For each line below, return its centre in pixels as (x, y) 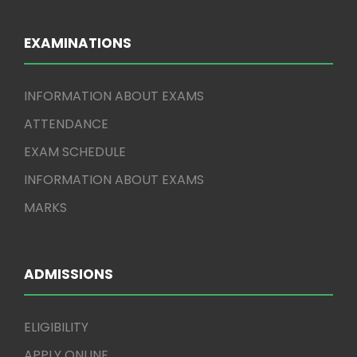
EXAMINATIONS (78, 43)
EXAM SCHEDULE (75, 152)
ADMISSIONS (69, 274)
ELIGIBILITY (56, 327)
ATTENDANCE (66, 124)
